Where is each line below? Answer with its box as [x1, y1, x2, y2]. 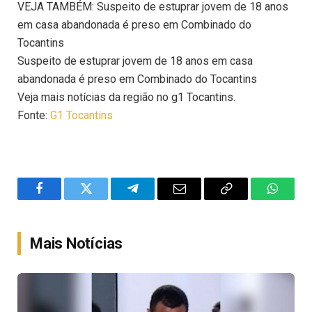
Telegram [132, 192, 179, 205]
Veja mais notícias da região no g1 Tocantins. [17, 91, 235, 104]
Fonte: [17, 109, 50, 123]
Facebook [38, 192, 87, 205]
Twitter [85, 192, 121, 205]
